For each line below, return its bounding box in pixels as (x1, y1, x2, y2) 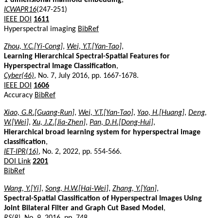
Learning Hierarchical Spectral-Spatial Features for (4, 52, 170, 60)
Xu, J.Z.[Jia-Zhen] (33, 118, 86, 127)
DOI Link (4, 157, 31, 165)
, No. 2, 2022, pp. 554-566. (38, 147, 122, 156)
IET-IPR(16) (4, 147, 38, 156)
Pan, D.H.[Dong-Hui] (90, 118, 153, 127)
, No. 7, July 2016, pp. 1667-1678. (34, 72, 139, 80)
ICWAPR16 (4, 5, 36, 14)
